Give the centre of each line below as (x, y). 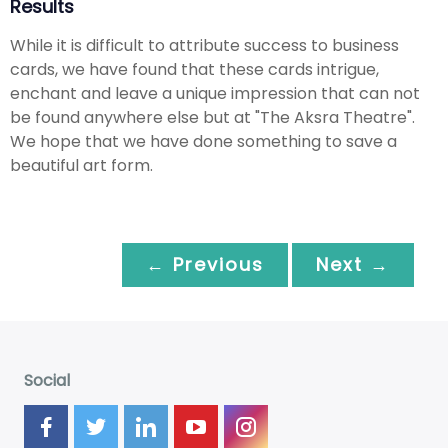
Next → (353, 264)
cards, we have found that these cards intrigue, (194, 69)
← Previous (205, 264)
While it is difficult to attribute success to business (204, 45)
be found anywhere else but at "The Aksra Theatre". (212, 117)
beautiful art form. (81, 165)
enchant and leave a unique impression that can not (215, 93)
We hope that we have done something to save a (203, 141)
